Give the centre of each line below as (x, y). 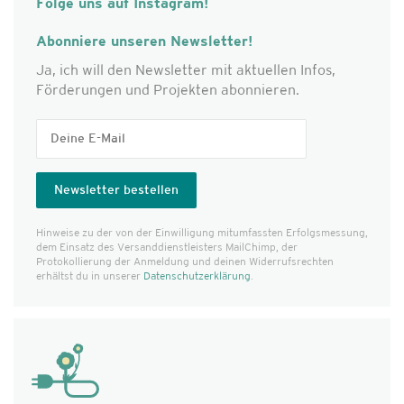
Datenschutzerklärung (197, 277)
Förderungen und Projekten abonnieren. (168, 91)
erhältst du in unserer (90, 277)
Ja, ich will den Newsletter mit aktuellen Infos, (186, 71)
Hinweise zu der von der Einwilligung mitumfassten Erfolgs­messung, (202, 234)
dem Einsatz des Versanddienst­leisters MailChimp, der (167, 248)
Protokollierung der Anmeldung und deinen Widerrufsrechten (185, 262)
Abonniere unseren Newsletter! (144, 42)
